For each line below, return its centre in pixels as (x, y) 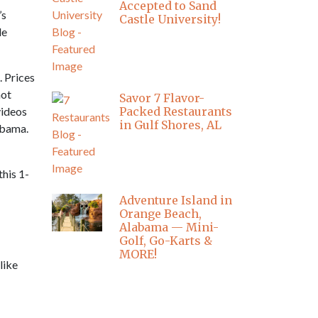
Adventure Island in (176, 201)
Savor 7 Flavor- (162, 98)
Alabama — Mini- (169, 227)
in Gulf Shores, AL (170, 125)
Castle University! (170, 20)
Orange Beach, (160, 214)
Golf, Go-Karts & (166, 241)
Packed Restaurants (176, 112)
